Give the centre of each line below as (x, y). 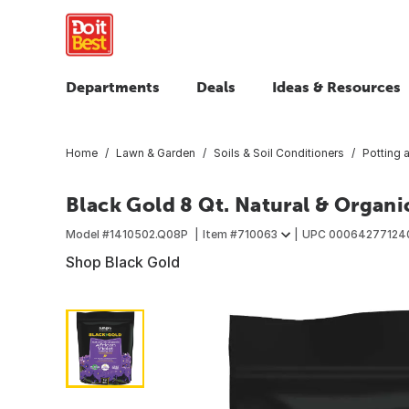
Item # (220, 234)
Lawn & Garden (156, 152)
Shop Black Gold (123, 262)
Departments (113, 87)
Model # (88, 234)
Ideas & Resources (336, 87)
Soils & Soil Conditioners (279, 152)
